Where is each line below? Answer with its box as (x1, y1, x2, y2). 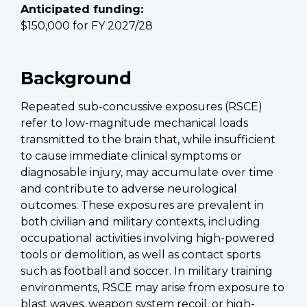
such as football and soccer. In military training (21, 264, 273, 278)
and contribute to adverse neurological (21, 182, 237, 195)
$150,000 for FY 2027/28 (21, 19, 153, 33)
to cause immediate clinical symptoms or (21, 149, 242, 162)
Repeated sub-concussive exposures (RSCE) (21, 99, 262, 113)
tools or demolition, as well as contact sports (21, 247, 260, 261)
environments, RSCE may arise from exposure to (21, 280, 284, 294)
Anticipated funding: (21, 3, 143, 16)
